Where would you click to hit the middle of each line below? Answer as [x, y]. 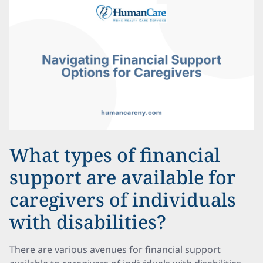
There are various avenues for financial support [115, 249]
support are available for [123, 177]
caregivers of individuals [123, 199]
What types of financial [115, 155]
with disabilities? [88, 222]
